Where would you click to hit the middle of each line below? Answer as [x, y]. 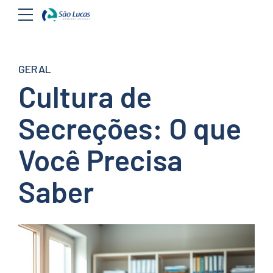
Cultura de [85, 96]
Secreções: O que [130, 128]
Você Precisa [101, 160]
